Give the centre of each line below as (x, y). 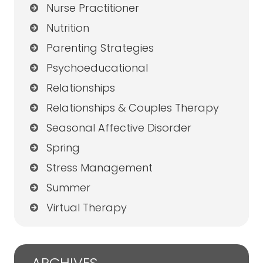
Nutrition (68, 28)
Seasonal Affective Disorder (119, 128)
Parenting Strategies (100, 48)
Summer (68, 188)
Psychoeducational (97, 68)
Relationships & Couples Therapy (132, 108)
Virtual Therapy (86, 208)
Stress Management (99, 168)
